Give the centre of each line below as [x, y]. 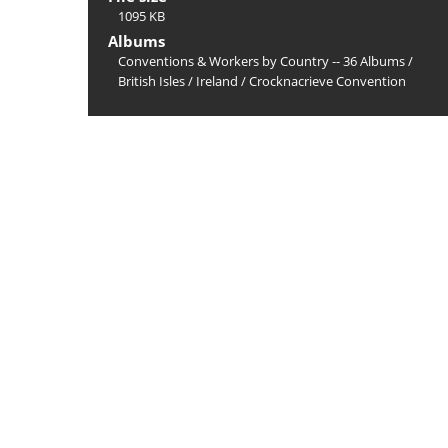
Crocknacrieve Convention [327, 81]
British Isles [151, 81]
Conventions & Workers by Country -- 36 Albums [261, 61]
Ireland [217, 81]
